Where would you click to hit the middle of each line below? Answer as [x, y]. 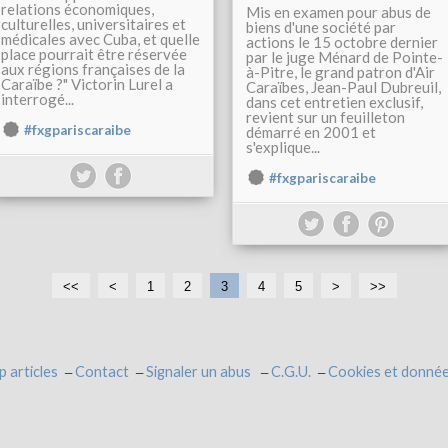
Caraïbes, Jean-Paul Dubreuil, [343, 87]
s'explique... [283, 147]
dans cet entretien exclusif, [334, 102]
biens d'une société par [321, 27]
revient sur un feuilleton [325, 117]
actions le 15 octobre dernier [342, 42]
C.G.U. [290, 371]
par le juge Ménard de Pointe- [344, 57]
